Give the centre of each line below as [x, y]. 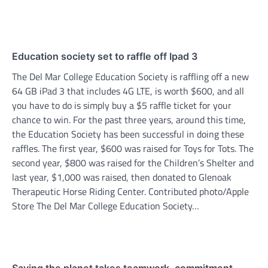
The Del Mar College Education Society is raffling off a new [130, 76]
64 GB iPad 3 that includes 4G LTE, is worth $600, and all [128, 91]
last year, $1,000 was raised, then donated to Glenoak [122, 177]
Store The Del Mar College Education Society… [106, 205]
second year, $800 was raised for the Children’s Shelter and [133, 162]
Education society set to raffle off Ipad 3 [105, 56]
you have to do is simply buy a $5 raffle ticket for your [122, 105]
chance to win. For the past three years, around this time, [129, 119]
